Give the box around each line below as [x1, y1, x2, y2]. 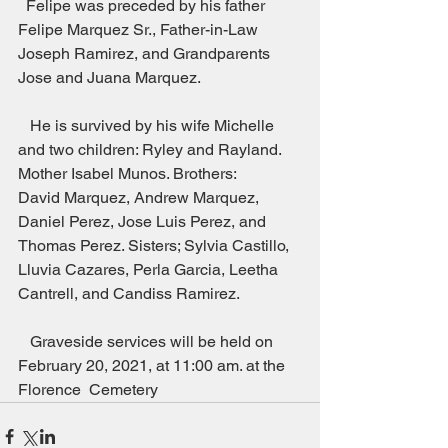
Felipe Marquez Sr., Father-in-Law [18, 20, 262, 40]
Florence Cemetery [18, 380, 158, 400]
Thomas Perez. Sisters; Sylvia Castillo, [18, 236, 293, 256]
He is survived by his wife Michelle [18, 116, 30, 136]
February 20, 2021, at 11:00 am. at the [18, 356, 289, 376]
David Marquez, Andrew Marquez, [18, 188, 263, 208]
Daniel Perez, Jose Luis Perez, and [18, 212, 270, 232]
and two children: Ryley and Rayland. [18, 140, 285, 160]
